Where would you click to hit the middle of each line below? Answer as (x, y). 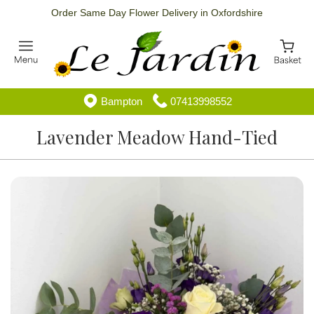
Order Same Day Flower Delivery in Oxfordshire (157, 13)
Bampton (120, 101)
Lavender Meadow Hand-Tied (157, 137)
